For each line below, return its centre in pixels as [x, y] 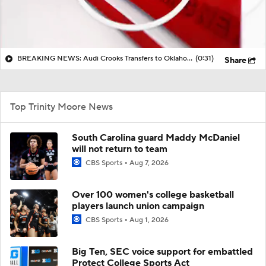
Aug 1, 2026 [149, 220]
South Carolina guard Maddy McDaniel [156, 137]
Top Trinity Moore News [61, 107]
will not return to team [120, 149]
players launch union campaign [138, 206]
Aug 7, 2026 [149, 163]
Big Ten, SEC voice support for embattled [162, 251]
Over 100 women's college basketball [153, 194]
